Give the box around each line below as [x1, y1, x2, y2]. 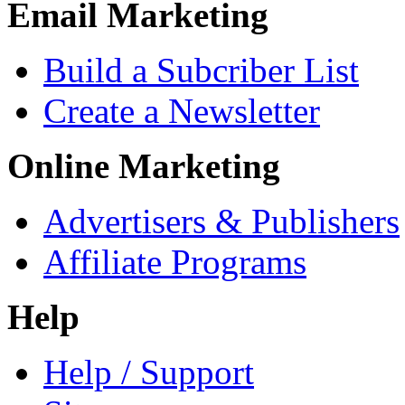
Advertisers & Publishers [43, 202, 400, 241]
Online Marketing [7, 146, 280, 186]
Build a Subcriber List [43, 51, 359, 90]
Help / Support [43, 353, 254, 392]
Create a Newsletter [43, 91, 320, 131]
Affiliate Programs [43, 242, 306, 282]
